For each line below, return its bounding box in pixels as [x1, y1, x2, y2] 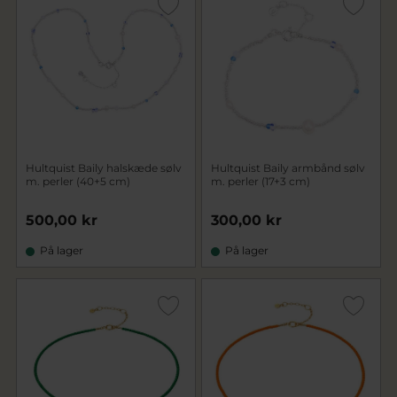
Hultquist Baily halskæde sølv [26, 161, 182, 175]
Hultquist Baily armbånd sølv [211, 161, 365, 175]
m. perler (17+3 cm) [211, 175, 310, 188]
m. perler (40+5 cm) [26, 175, 130, 188]
